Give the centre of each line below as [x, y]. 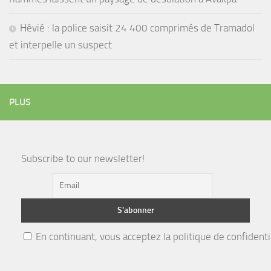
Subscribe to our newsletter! [83, 158]
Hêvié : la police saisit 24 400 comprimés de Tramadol [137, 28]
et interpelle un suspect [60, 44]
